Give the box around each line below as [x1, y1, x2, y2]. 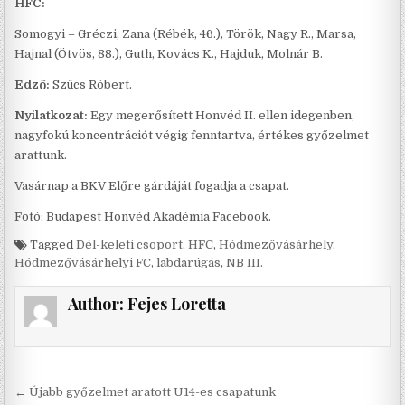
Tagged [27, 237, 77, 251]
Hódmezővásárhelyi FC [14, 255, 152, 269]
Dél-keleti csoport [76, 237, 184, 251]
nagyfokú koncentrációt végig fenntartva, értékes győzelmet [14, 127, 370, 142]
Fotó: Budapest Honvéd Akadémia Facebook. [14, 209, 272, 223]
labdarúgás [156, 255, 221, 269]
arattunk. [14, 147, 71, 162]
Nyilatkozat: [14, 108, 89, 122]
